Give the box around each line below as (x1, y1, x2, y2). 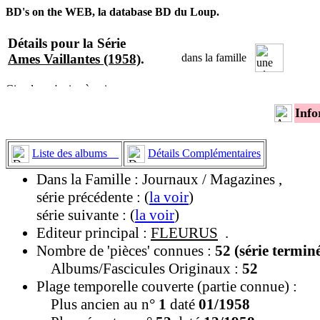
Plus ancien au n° (36, 295, 159, 313)
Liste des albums (32, 146, 119, 159)
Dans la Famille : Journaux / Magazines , (36, 170, 282, 188)
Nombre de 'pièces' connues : (36, 241, 215, 259)
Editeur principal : (36, 224, 151, 241)
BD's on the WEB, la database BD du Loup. (6, 6, 219, 18)
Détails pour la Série (8, 36, 126, 51)
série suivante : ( (36, 206, 135, 224)
